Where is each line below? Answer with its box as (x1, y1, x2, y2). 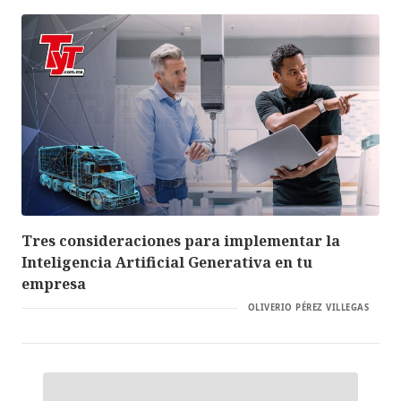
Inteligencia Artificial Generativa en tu (21, 252, 312, 273)
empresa (21, 274, 86, 294)
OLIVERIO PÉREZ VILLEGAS (247, 302, 369, 314)
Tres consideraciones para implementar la (21, 231, 340, 252)
